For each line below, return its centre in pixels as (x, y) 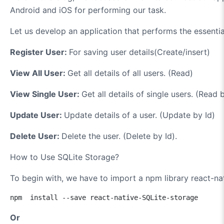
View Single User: (46, 94)
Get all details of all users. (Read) (130, 73)
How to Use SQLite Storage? (66, 157)
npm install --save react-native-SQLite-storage (104, 197)
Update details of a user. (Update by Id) (139, 115)
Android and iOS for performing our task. (88, 10)
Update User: (37, 115)
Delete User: (36, 136)
